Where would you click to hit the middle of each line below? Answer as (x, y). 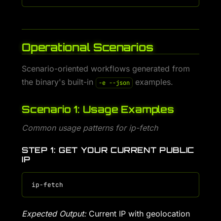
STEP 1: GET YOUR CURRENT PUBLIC (108, 150)
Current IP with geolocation (138, 214)
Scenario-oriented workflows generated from (106, 69)
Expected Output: (54, 214)
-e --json (114, 83)
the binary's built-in (59, 82)
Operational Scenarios (88, 47)
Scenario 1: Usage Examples (98, 109)
